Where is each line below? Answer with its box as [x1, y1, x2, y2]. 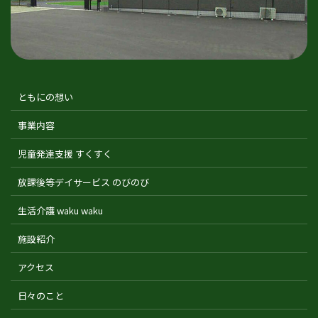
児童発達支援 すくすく [18, 147, 112, 161]
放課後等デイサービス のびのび [18, 175, 149, 190]
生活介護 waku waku [18, 204, 103, 218]
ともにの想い [18, 90, 73, 104]
